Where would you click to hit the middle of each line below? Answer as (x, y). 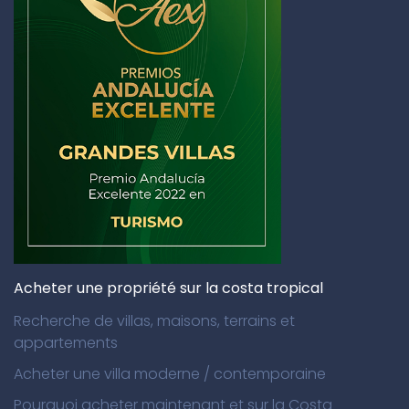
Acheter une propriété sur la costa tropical (168, 288)
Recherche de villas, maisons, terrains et (154, 321)
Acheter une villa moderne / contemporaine (170, 374)
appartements (66, 343)
